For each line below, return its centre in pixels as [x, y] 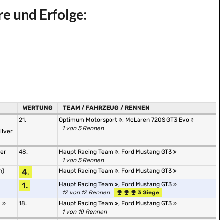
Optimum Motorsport [89, 120]
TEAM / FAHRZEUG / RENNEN [106, 108]
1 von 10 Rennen [84, 212]
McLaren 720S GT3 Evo [158, 120]
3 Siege [148, 192]
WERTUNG [38, 108]
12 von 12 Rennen [86, 192]
